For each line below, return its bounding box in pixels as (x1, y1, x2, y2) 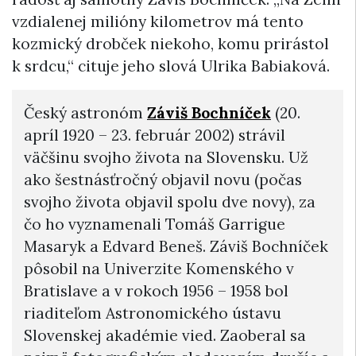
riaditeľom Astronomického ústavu (24, 304, 281, 323)
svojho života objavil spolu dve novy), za (24, 192, 315, 212)
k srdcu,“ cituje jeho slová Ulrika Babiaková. (12, 56, 330, 76)
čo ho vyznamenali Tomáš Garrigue (24, 215, 285, 234)
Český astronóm (24, 103, 147, 123)
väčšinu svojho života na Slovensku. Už (24, 148, 308, 168)
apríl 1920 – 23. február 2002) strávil (24, 126, 285, 145)
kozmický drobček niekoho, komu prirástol (12, 34, 329, 54)
